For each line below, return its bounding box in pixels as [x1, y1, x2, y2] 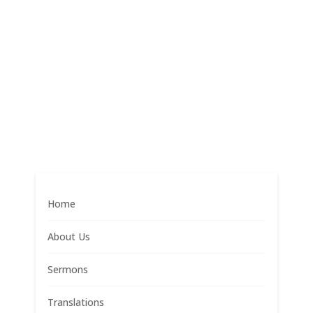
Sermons [48, 262, 89, 276]
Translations [48, 295, 105, 309]
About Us [48, 229, 91, 243]
